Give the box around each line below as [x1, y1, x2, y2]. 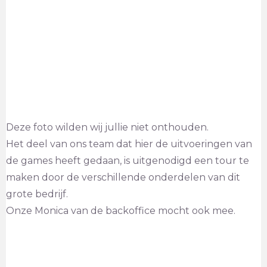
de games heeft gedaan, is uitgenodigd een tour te [6, 155, 249, 166]
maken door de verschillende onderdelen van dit [6, 172, 240, 183]
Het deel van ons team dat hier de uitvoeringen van [6, 138, 252, 150]
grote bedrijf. [6, 188, 68, 200]
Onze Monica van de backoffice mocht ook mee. [6, 205, 235, 216]
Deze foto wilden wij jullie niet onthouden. [6, 122, 209, 133]
